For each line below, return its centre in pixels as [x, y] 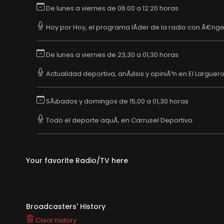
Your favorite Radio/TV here [77, 160]
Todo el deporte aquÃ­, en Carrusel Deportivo [118, 120]
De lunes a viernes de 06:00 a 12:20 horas [111, 8]
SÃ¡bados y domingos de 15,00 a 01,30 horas [116, 101]
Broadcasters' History [65, 206]
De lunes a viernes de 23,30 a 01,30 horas [111, 54]
